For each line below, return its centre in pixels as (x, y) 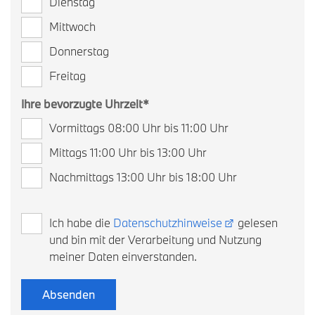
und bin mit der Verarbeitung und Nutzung (155, 239)
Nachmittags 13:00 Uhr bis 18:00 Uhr (143, 176)
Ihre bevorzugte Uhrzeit (82, 104)
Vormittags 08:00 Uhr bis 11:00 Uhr (139, 127)
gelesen (256, 222)
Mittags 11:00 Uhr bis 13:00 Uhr (128, 152)
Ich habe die (81, 222)
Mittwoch (72, 26)
